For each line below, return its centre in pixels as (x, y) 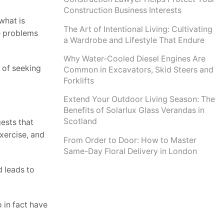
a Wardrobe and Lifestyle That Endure (134, 40)
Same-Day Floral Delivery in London (130, 151)
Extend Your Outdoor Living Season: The (139, 99)
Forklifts (79, 81)
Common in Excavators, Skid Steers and (138, 70)
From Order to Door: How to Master (130, 140)
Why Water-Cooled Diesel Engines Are (134, 59)
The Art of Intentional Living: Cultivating (138, 29)
